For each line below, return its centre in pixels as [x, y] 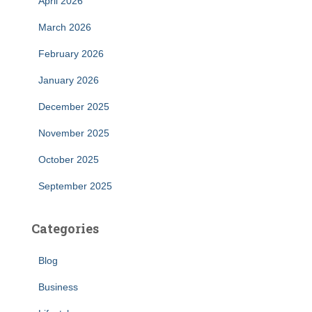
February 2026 [71, 54]
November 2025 [74, 133]
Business [58, 287]
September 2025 [75, 186]
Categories [65, 228]
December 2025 [74, 107]
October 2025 [69, 159]
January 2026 [69, 80]
